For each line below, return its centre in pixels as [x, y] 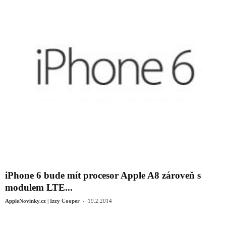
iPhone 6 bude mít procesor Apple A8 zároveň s [103, 176]
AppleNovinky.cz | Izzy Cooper [42, 201]
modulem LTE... [39, 188]
